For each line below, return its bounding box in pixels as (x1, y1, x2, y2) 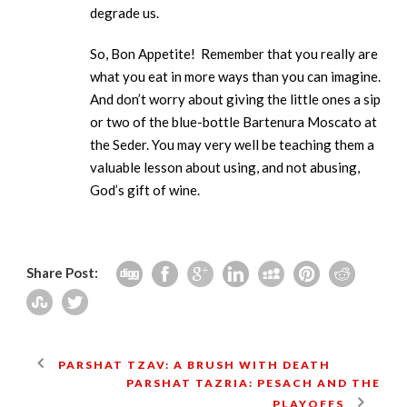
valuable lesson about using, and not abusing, (90, 159, 360, 176)
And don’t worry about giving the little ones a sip (90, 91, 381, 108)
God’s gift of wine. (90, 182, 200, 199)
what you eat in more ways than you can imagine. (90, 68, 381, 85)
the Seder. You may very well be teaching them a (90, 136, 374, 154)
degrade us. (90, 5, 159, 22)
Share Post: (26, 264, 98, 282)
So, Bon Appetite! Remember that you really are (90, 45, 378, 63)
